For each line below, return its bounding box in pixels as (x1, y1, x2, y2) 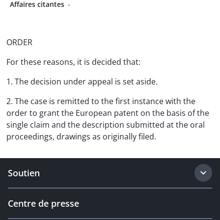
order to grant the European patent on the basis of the (6, 108, 209, 118)
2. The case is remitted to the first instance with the (6, 96, 195, 107)
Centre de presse (8, 197, 79, 209)
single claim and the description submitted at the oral (6, 119, 205, 130)
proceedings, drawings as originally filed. (6, 131, 156, 142)
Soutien (8, 167, 40, 179)
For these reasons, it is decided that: (6, 56, 140, 67)
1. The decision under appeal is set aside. (6, 76, 158, 87)
